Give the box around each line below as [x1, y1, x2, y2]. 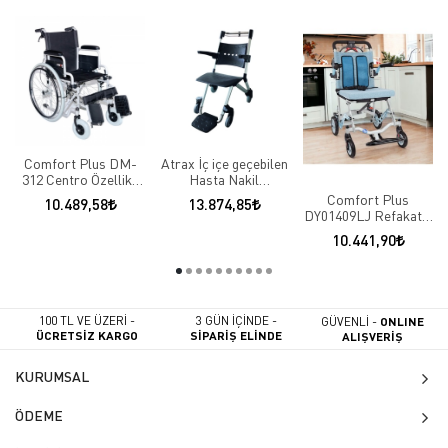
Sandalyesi [192, 186, 256, 204]
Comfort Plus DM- [23, 154, 137, 172]
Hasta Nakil [189, 170, 259, 188]
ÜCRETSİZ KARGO [36, 328, 139, 343]
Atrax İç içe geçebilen [160, 154, 288, 172]
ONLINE [380, 313, 425, 328]
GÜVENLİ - [321, 313, 381, 329]
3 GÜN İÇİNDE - [195, 313, 277, 329]
